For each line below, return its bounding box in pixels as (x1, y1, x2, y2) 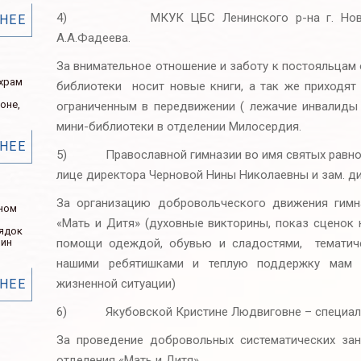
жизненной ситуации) (56, 276, 176, 291)
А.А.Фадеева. (56, 30, 131, 45)
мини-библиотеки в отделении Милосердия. (56, 118, 301, 134)
